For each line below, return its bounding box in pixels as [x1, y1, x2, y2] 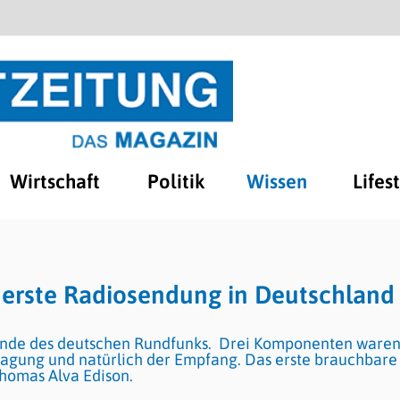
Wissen [246, 170, 307, 193]
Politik [146, 170, 204, 193]
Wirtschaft [9, 170, 100, 193]
